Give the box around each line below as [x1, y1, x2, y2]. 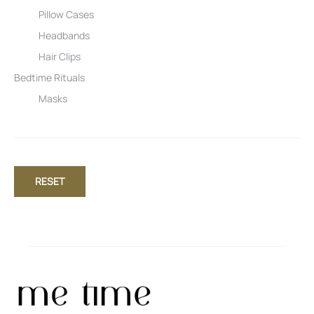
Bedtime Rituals [14, 70, 85, 84]
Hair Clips [39, 49, 81, 63]
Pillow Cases [39, 7, 94, 21]
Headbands [39, 28, 90, 42]
